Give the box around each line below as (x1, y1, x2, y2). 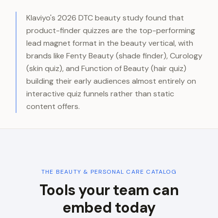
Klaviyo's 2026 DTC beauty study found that (26, 13, 184, 23)
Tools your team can (39, 181, 179, 200)
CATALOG (144, 168, 177, 176)
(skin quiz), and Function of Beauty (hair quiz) (26, 63, 186, 73)
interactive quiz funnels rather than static (26, 89, 174, 99)
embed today (62, 198, 156, 217)
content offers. (26, 101, 80, 111)
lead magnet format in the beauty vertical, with (26, 38, 193, 48)
